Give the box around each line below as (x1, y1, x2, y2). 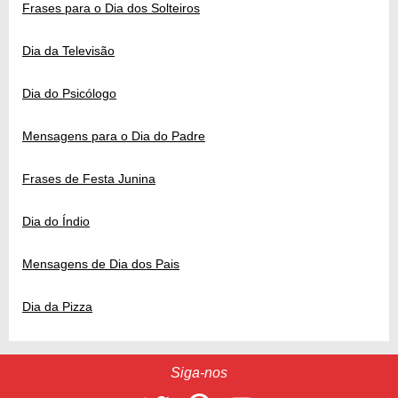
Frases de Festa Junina (22, 171, 155, 187)
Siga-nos (171, 365, 227, 381)
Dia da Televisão (22, 44, 115, 59)
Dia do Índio (22, 214, 90, 229)
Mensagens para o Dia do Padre (22, 129, 205, 144)
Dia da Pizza (22, 299, 92, 314)
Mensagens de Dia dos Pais (22, 257, 179, 272)
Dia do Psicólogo (22, 86, 116, 101)
